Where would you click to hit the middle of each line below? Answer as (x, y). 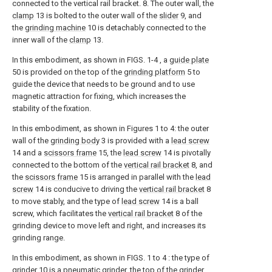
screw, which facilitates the (60, 213)
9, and (190, 15)
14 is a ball (179, 201)
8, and (201, 165)
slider (169, 15)
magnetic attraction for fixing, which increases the (99, 96)
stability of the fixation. (52, 108)
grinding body (75, 141)
